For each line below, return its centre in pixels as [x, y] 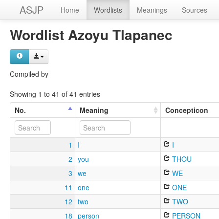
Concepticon [187, 110]
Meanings [152, 10]
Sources [195, 10]
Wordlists [108, 10]
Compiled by [29, 74]
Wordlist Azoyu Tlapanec [91, 34]
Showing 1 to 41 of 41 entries [55, 94]
